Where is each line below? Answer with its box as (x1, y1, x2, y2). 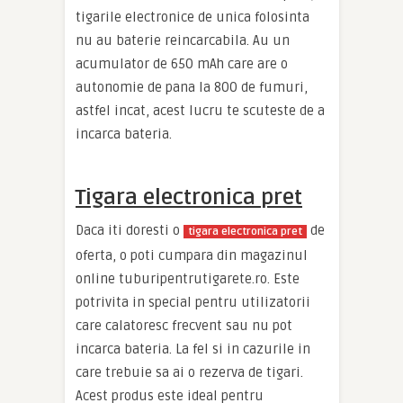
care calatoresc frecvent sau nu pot (76, 318, 292, 334)
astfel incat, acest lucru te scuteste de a (76, 103, 325, 119)
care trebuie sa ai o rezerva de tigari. (76, 364, 303, 381)
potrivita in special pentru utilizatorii (76, 294, 310, 310)
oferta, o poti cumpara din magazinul (76, 247, 308, 264)
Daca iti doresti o (76, 222, 184, 238)
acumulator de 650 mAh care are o (76, 56, 288, 72)
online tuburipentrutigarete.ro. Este (76, 271, 300, 287)
